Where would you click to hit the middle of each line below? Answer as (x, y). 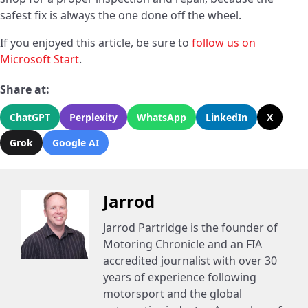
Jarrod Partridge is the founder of (190, 228)
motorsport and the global (173, 294)
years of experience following (180, 277)
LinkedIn (227, 118)
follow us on (224, 43)
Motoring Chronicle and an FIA (183, 244)
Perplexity (93, 118)
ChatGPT (30, 118)
